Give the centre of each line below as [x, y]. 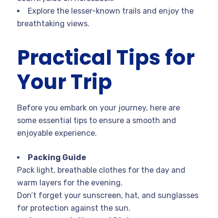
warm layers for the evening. [70, 182]
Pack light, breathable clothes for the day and [101, 170]
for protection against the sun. [74, 208]
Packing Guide [57, 157]
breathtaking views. [53, 23]
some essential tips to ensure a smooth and [97, 120]
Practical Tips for [106, 57]
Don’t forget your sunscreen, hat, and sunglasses [108, 195]
